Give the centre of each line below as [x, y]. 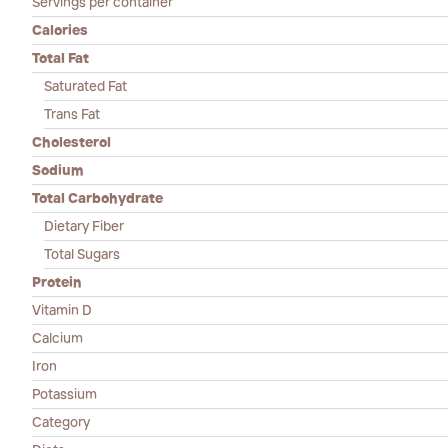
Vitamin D [62, 310]
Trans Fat [72, 114]
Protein [56, 282]
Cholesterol [71, 142]
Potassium [64, 394]
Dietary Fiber [84, 226]
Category [61, 422]
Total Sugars [82, 254]
